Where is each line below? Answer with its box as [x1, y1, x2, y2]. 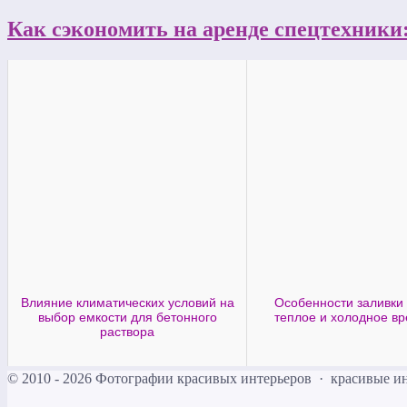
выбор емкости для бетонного [37, 309, 217, 324]
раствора [100, 323, 154, 339]
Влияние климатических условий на [20, 294, 234, 310]
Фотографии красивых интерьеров [95, 370, 312, 386]
